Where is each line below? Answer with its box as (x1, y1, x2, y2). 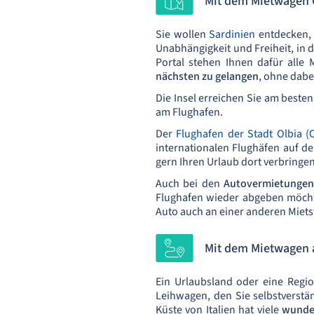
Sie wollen (156, 27, 210, 42)
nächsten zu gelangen (156, 69, 259, 84)
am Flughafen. (156, 104, 223, 120)
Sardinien (209, 27, 259, 42)
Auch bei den (156, 176, 224, 191)
